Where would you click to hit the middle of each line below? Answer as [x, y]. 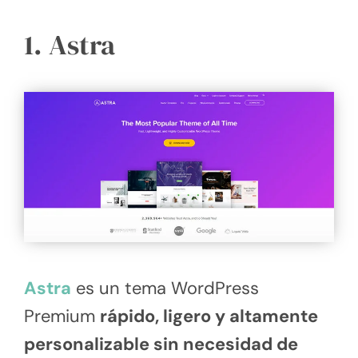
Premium [62, 316]
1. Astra [70, 45]
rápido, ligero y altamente [209, 316]
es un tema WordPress [165, 288]
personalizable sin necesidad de [161, 344]
